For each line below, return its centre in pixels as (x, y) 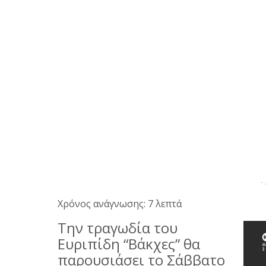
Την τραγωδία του (118, 227)
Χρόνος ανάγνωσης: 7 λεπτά (120, 203)
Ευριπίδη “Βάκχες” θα (129, 243)
